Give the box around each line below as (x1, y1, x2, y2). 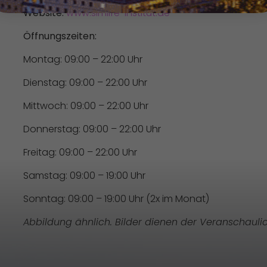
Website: (23, 6, 64, 20)
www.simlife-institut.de (66, 6, 170, 20)
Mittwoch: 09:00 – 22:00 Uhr (23, 99, 148, 113)
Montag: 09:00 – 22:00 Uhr (23, 52, 142, 66)
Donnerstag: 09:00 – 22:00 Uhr (23, 122, 161, 136)
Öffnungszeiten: (23, 29, 97, 43)
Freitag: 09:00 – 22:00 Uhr (23, 145, 137, 159)
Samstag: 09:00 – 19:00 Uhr (23, 169, 145, 182)
